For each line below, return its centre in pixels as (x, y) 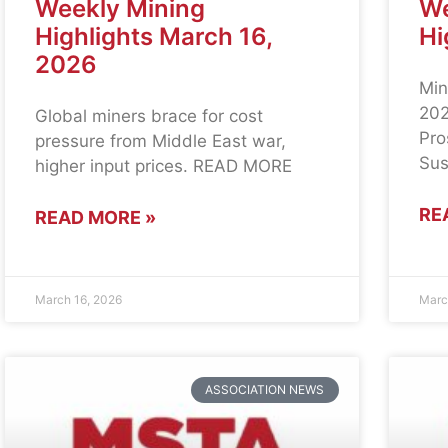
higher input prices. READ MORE (164, 165)
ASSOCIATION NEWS (265, 390)
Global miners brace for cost (149, 115)
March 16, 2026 (79, 299)
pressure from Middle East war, (161, 140)
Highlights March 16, (154, 36)
